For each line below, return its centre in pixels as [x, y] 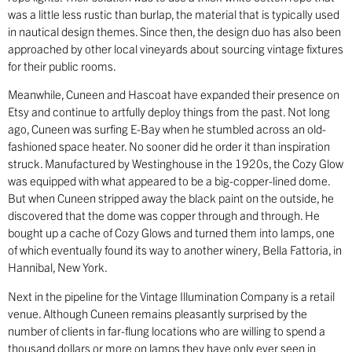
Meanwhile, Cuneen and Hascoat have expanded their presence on [174, 94]
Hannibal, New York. [58, 267]
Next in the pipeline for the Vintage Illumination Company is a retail [171, 295]
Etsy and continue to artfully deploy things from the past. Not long [169, 112]
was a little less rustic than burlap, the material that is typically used [174, 13]
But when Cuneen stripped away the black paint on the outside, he [171, 198]
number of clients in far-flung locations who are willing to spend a [167, 330]
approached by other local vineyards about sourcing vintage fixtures [176, 48]
